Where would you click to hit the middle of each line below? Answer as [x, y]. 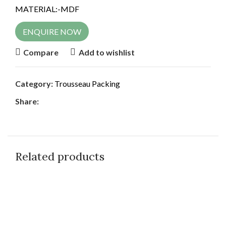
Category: [34, 84]
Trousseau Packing [87, 84]
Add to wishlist [106, 52]
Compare [41, 52]
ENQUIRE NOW [52, 32]
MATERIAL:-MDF [47, 9]
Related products [60, 157]
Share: [27, 101]
